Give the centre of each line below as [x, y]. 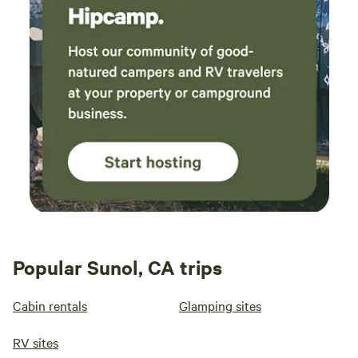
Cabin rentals [50, 306]
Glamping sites [220, 306]
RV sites [36, 342]
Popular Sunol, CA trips [117, 267]
